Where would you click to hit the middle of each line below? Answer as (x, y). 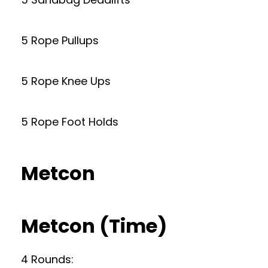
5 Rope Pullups (60, 40)
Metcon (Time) (94, 226)
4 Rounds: (47, 259)
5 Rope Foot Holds (70, 122)
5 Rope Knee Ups (66, 81)
